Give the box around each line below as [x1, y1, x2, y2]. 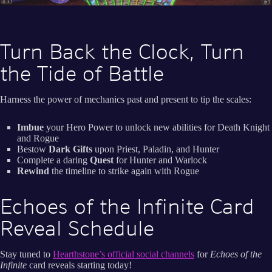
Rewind [17, 166, 52, 177]
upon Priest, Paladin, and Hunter [92, 144, 219, 155]
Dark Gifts [49, 144, 92, 155]
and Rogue [17, 133, 59, 144]
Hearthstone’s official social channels [53, 248, 194, 259]
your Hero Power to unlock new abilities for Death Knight [46, 122, 270, 133]
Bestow [17, 144, 49, 155]
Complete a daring [17, 155, 90, 166]
